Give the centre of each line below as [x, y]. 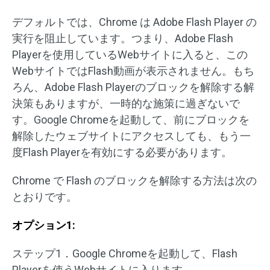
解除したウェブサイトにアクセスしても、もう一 [131, 136]
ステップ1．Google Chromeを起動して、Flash [125, 253]
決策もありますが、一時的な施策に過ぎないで [126, 103]
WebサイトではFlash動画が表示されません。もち [133, 71]
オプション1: [44, 225]
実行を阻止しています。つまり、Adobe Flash [123, 38]
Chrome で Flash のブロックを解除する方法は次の [134, 181]
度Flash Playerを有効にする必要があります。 [122, 152]
